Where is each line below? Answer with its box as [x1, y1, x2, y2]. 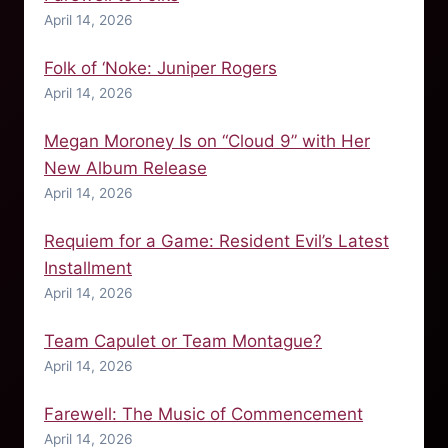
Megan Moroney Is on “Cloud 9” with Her [44, 130, 370, 151]
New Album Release [44, 157, 207, 178]
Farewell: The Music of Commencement [44, 403, 363, 424]
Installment [44, 257, 132, 278]
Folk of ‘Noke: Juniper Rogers [44, 57, 277, 78]
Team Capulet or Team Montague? [44, 330, 322, 351]
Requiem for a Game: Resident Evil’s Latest [44, 230, 389, 251]
